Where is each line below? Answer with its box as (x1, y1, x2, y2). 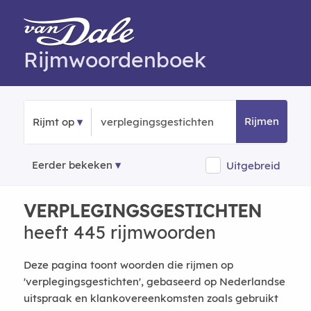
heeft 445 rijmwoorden (23, 221, 216, 243)
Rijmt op (32, 115, 74, 128)
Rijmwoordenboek (23, 47, 206, 73)
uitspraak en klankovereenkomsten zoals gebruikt (23, 292, 278, 305)
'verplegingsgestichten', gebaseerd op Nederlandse (23, 275, 285, 288)
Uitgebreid (226, 158, 281, 172)
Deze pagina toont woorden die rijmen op (23, 258, 233, 271)
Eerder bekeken (31, 158, 112, 171)
